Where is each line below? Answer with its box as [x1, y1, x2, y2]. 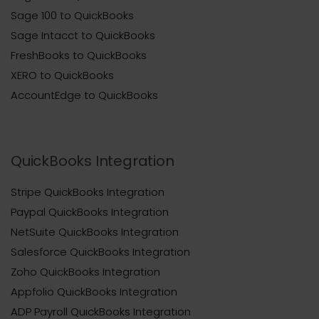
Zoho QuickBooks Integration [11, 263, 160, 279]
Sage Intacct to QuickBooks [11, 27, 155, 43]
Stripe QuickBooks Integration [11, 184, 164, 199]
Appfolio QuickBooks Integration [11, 283, 177, 299]
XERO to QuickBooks [11, 67, 114, 83]
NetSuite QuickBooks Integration [11, 224, 179, 239]
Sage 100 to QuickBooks [11, 7, 134, 23]
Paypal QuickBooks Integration [11, 204, 169, 219]
